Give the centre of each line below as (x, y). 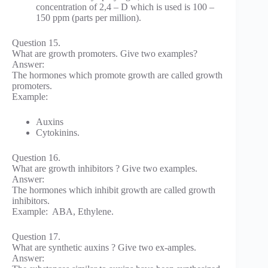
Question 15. (36, 42)
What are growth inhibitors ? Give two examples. (105, 168)
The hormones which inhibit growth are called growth (114, 190)
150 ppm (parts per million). (89, 17)
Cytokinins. (58, 132)
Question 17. (36, 236)
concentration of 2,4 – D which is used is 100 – (125, 7)
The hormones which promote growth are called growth (117, 75)
